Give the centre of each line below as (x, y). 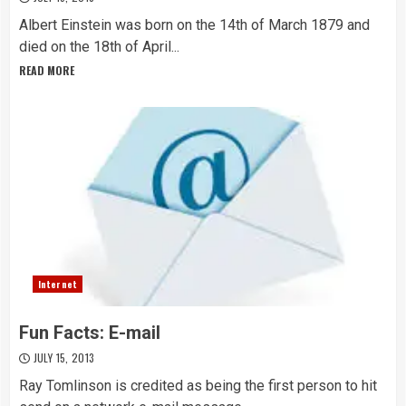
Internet (58, 284)
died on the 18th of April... (99, 47)
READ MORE (47, 70)
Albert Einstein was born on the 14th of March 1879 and (194, 25)
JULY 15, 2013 (63, 358)
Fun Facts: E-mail (90, 333)
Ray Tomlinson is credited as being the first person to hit (198, 386)
